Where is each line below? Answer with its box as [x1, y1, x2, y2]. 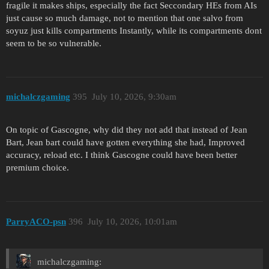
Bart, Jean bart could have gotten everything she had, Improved [6, 138, 245, 148]
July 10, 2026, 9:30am [91, 92, 177, 102]
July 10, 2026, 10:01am [87, 216, 177, 226]
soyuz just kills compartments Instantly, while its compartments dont [6, 25, 262, 35]
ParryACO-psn [6, 216, 66, 226]
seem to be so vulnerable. [6, 38, 101, 48]
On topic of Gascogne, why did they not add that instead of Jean [6, 125, 247, 135]
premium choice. [6, 163, 69, 173]
